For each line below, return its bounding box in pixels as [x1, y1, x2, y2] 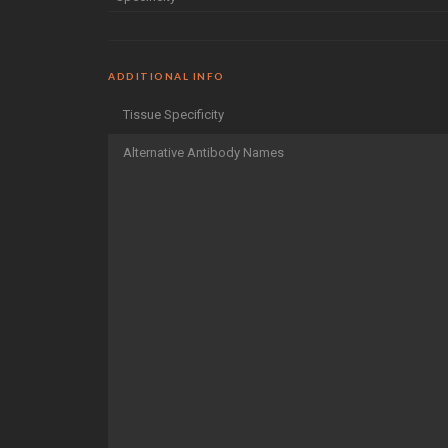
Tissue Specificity [123, 106, 224, 122]
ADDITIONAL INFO [108, 69, 225, 82]
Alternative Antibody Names [123, 144, 284, 160]
